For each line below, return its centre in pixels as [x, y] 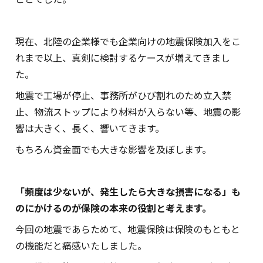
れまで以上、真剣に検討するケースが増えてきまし [122, 58]
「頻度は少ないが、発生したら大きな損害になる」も [128, 191]
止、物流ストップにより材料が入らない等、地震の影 [128, 112]
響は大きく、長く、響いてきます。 [90, 128]
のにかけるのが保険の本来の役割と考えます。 [113, 208]
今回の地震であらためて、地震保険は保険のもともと [127, 229]
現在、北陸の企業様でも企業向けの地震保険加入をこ [128, 41]
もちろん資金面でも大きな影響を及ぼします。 [113, 149]
